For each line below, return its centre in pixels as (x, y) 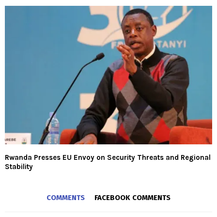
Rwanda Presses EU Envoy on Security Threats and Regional (108, 157)
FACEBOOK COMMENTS (132, 197)
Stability (19, 166)
